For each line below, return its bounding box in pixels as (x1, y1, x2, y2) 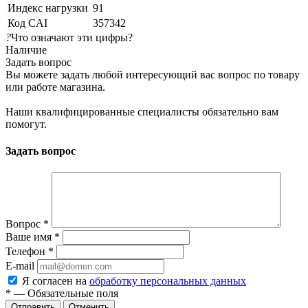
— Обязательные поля (11, 287, 118, 300)
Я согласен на (22, 275, 89, 287)
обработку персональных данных (89, 275, 246, 287)
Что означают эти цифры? (11, 31, 133, 43)
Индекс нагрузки (8, 1, 88, 14)
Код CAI (8, 16, 47, 29)
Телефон (5, 245, 48, 258)
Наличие (5, 43, 47, 56)
